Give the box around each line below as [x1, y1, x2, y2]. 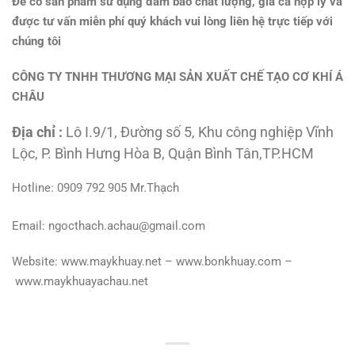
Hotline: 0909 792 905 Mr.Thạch [12, 180, 179, 195]
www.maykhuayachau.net [12, 273, 151, 288]
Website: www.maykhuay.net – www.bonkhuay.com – [12, 254, 292, 269]
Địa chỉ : [12, 124, 63, 141]
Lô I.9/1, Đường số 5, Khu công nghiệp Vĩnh [66, 124, 334, 141]
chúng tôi [12, 34, 61, 49]
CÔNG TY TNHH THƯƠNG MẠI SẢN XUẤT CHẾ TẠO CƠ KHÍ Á [12, 69, 343, 84]
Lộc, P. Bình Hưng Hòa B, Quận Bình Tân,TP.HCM [12, 145, 314, 162]
